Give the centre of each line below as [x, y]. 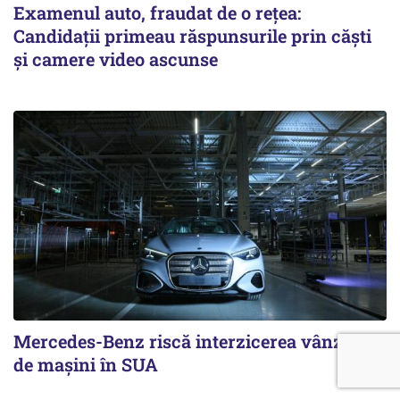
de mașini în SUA [86, 365]
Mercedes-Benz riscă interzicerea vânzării [192, 342]
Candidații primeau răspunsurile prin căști [192, 36]
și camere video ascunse [116, 59]
